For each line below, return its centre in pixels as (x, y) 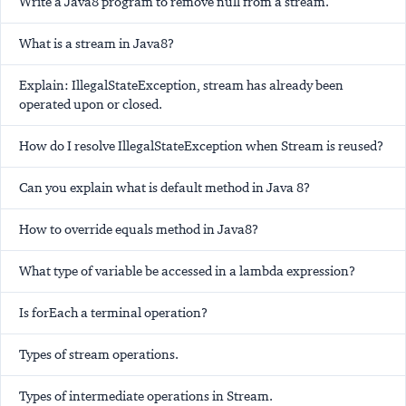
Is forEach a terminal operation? (113, 313)
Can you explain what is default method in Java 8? (164, 188)
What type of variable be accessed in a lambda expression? (187, 271)
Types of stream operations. (99, 355)
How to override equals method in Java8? (139, 230)
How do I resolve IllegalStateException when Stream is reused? (201, 146)
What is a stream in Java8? (97, 44)
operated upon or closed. (91, 105)
